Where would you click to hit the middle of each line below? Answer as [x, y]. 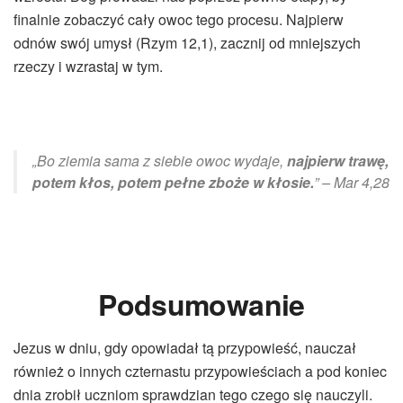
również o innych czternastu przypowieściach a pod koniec [200, 371]
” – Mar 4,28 [351, 183]
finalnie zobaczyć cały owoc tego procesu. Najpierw [179, 20]
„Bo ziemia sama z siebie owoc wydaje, [160, 161]
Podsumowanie [201, 304]
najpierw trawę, [338, 161]
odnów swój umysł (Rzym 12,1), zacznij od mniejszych [187, 43]
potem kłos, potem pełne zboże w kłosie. [173, 183]
